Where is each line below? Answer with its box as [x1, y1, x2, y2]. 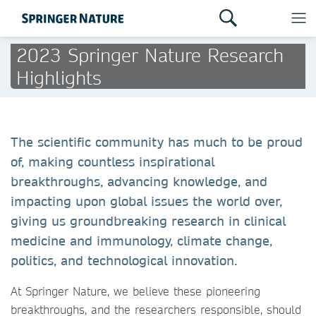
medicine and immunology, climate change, [11, 233, 272, 249]
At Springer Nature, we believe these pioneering [11, 284, 260, 298]
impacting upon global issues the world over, [11, 193, 282, 209]
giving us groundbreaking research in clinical [11, 213, 286, 229]
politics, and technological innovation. [11, 253, 241, 269]
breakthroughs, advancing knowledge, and [11, 174, 267, 190]
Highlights [16, 66, 102, 89]
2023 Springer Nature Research [16, 43, 284, 66]
